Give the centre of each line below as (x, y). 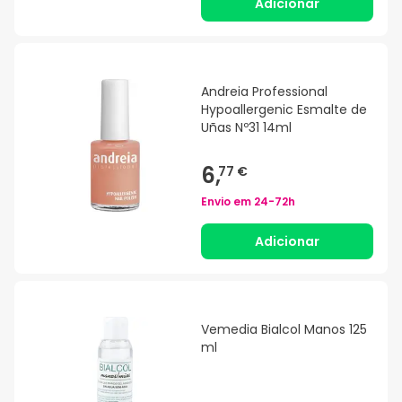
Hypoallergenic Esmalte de (284, 110)
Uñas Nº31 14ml (246, 128)
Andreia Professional (264, 92)
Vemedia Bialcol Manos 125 (284, 330)
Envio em (227, 202)
